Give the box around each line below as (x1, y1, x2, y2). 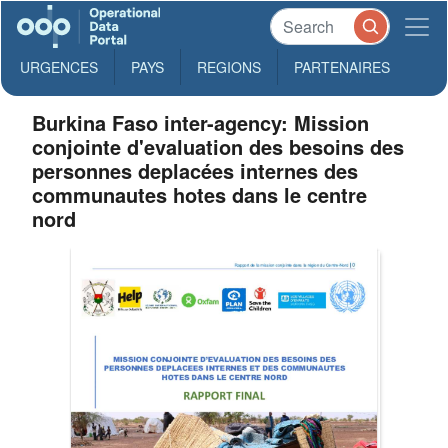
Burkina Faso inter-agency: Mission (32, 108, 370, 137)
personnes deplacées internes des (32, 156, 359, 185)
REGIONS (197, 57, 261, 77)
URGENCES (20, 57, 98, 77)
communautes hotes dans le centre (32, 180, 368, 209)
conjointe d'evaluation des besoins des (32, 132, 405, 161)
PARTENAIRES (294, 57, 390, 77)
